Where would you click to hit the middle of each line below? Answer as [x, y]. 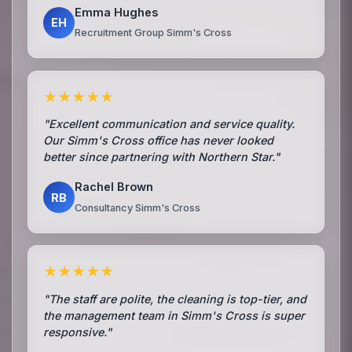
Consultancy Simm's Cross [138, 208]
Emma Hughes [117, 12]
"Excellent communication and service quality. [169, 124]
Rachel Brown [114, 187]
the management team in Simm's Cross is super [174, 315]
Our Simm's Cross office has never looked [159, 141]
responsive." [78, 332]
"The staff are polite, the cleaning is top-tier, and [175, 299]
